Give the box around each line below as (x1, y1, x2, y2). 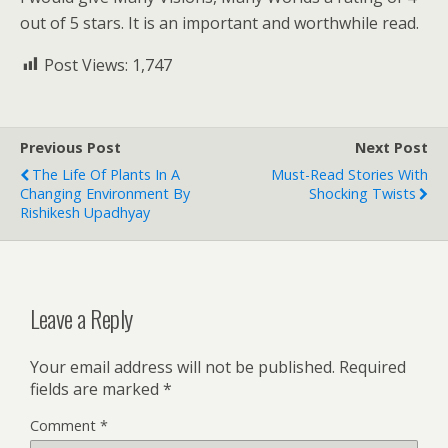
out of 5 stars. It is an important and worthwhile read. (20, 11, 419, 34)
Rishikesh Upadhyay (20, 202, 150, 222)
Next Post (355, 137, 428, 157)
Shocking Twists (309, 183, 416, 203)
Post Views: (44, 53, 128, 76)
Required (339, 356, 406, 379)
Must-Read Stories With (271, 164, 428, 184)
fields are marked (30, 378, 163, 401)
